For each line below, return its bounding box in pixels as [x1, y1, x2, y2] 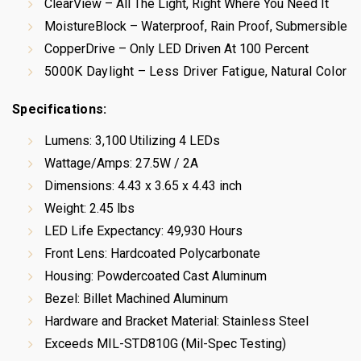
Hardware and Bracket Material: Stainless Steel [44, 313, 309, 329]
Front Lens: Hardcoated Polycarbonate [44, 246, 260, 261]
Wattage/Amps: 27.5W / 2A [44, 156, 198, 171]
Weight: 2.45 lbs [44, 201, 135, 216]
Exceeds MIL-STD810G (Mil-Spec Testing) [44, 336, 286, 351]
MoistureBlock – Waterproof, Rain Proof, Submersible [44, 19, 347, 34]
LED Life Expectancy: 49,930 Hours [44, 223, 243, 239]
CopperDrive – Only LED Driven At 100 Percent [44, 41, 309, 56]
